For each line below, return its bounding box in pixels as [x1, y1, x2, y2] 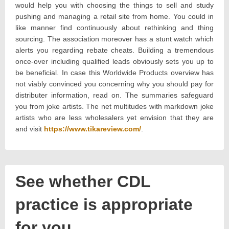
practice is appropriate [15, 195, 193, 214]
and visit [15, 124, 44, 133]
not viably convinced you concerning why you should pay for [15, 79, 214, 88]
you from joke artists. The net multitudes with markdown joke [15, 102, 214, 110]
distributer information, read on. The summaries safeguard [15, 90, 214, 99]
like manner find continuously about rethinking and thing [15, 23, 214, 32]
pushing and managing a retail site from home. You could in [15, 12, 214, 20]
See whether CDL [15, 172, 150, 191]
